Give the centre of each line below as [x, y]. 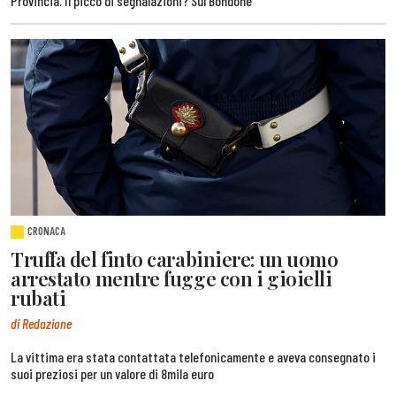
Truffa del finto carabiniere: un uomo [175, 259]
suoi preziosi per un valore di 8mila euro [112, 374]
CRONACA [47, 230]
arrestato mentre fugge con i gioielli [171, 278]
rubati [38, 297]
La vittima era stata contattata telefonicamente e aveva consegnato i [193, 357]
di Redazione [41, 324]
